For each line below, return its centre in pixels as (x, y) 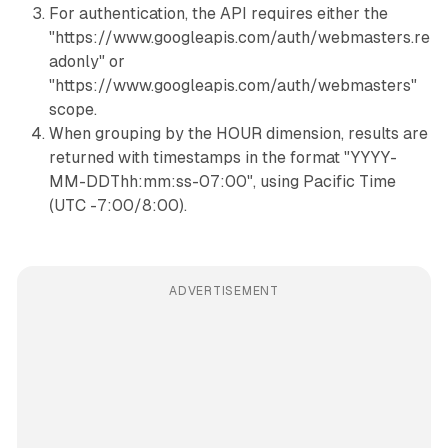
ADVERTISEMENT (224, 291)
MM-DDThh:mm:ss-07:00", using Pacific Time (222, 182)
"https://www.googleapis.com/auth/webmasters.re (239, 38)
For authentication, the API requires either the (218, 14)
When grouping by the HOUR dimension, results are (238, 134)
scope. (72, 110)
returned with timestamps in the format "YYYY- (222, 158)
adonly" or (86, 62)
